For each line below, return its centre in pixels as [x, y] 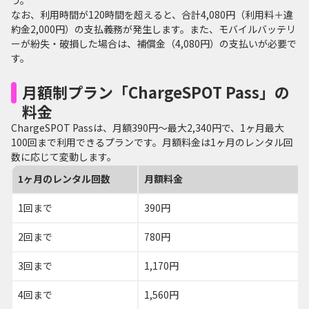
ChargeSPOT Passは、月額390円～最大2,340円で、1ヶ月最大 [148, 127]
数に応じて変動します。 [64, 156]
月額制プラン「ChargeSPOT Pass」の [156, 91]
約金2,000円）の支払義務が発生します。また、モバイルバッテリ [153, 29]
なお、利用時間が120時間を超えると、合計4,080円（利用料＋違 [152, 14]
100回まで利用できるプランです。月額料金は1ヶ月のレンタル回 [152, 142]
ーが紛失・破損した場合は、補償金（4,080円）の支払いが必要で [154, 43]
